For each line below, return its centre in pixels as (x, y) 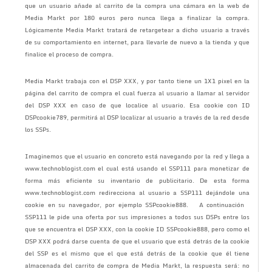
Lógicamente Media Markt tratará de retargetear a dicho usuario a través (137, 29)
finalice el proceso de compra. (69, 54)
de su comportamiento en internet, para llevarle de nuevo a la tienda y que (137, 42)
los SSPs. (38, 129)
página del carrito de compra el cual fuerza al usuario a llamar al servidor (137, 93)
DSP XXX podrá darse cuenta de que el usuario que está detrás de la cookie (137, 241)
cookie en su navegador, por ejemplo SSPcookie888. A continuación (137, 204)
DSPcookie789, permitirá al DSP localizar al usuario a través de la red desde (137, 117)
